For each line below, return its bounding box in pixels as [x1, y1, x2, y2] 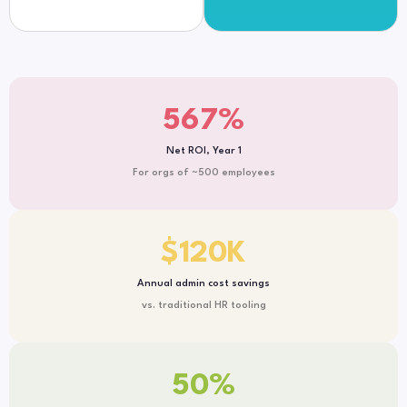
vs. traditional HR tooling [141, 301, 266, 312]
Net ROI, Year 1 [165, 146, 242, 157]
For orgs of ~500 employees [132, 168, 275, 179]
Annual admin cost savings [137, 279, 270, 290]
